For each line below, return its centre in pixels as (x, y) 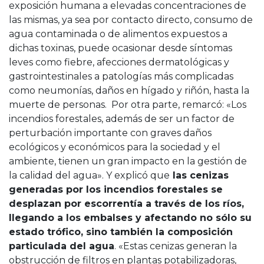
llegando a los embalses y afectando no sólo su (130, 217)
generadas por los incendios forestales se (116, 189)
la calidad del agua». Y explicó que (89, 175)
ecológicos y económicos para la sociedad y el (115, 147)
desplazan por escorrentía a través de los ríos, (126, 203)
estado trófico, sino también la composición (121, 232)
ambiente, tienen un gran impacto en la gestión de (128, 161)
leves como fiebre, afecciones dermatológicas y (119, 62)
